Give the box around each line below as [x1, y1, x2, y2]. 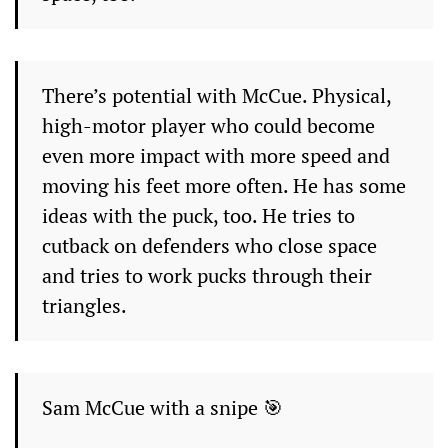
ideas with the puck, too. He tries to [42, 202, 355, 229]
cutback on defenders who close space [42, 232, 377, 259]
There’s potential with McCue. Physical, [42, 82, 392, 109]
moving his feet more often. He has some [42, 172, 406, 199]
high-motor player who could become [42, 112, 375, 139]
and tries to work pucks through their [42, 262, 372, 289]
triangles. [42, 292, 127, 319]
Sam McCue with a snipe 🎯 [42, 394, 283, 421]
